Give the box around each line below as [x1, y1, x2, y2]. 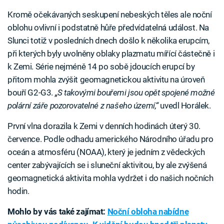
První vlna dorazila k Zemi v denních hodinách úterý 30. [7, 120, 200, 131]
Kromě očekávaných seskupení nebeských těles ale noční [7, 9, 212, 19]
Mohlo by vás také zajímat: [7, 206, 107, 216]
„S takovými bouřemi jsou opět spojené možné [54, 87, 215, 97]
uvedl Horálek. [158, 100, 211, 110]
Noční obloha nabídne [107, 206, 189, 216]
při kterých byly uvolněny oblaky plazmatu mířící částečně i [7, 48, 215, 58]
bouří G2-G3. [7, 87, 55, 97]
